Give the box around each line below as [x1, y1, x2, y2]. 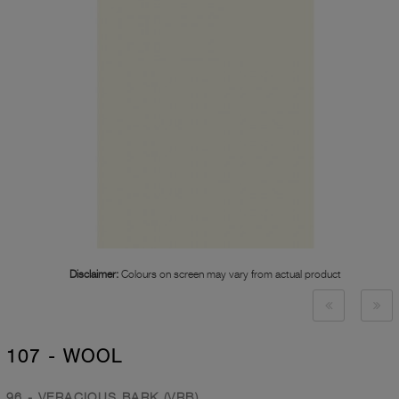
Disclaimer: [69, 267, 118, 281]
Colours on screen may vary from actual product [118, 267, 341, 281]
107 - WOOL [6, 346, 123, 368]
